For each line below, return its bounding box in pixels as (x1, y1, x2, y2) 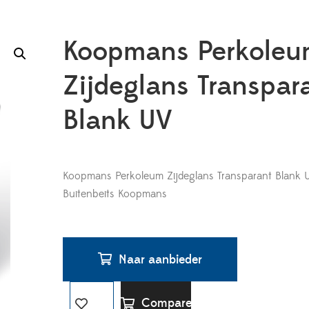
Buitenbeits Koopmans (63, 187, 168, 201)
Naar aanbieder (119, 252, 203, 268)
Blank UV (63, 103, 172, 138)
